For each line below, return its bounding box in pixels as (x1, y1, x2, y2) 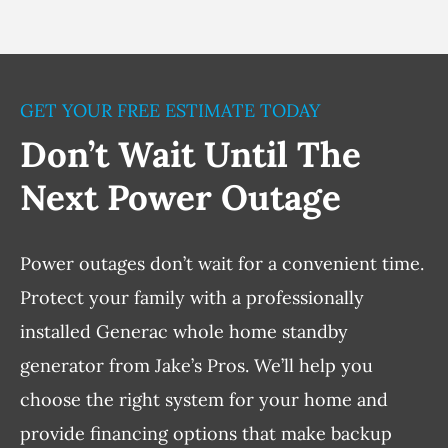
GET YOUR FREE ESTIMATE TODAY (19, 99, 320, 123)
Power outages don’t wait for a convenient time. (19, 252, 424, 276)
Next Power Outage (19, 175, 341, 221)
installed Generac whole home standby (19, 320, 348, 344)
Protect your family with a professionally (19, 286, 364, 310)
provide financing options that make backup (19, 422, 392, 446)
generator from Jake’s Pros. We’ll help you (19, 354, 373, 378)
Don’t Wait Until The (19, 132, 361, 178)
